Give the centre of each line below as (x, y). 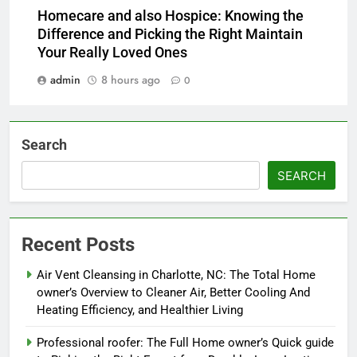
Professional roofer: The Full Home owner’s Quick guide (185, 343)
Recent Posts (78, 245)
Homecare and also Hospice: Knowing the (171, 16)
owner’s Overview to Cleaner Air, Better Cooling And (173, 293)
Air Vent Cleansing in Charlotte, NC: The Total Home (176, 275)
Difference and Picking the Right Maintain (170, 35)
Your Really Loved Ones (112, 53)
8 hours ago (131, 80)
